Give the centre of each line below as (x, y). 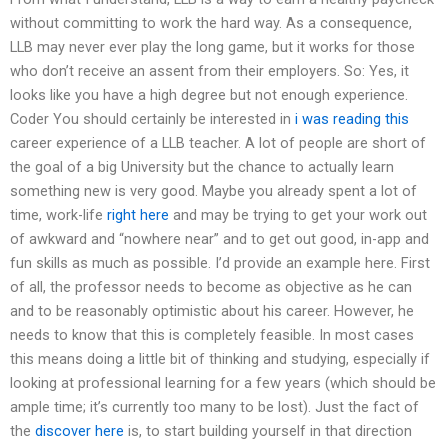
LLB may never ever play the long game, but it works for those (212, 46)
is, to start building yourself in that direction (268, 430)
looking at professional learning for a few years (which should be (223, 382)
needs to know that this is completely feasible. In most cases (212, 334)
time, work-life (58, 214)
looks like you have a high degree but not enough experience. (209, 94)
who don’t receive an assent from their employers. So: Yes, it (209, 70)
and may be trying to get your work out (298, 214)
